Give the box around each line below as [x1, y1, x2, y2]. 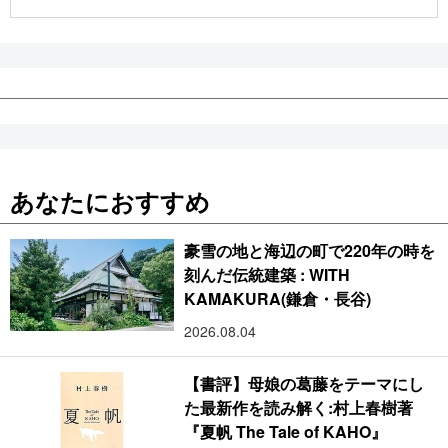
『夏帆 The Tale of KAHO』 [184, 419, 387, 443]
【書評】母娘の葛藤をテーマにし [184, 371, 425, 395]
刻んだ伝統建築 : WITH [184, 262, 351, 286]
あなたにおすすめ [10, 183, 210, 218]
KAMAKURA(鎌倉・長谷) [184, 286, 372, 310]
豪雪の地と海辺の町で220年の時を [184, 238, 436, 262]
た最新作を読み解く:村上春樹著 [184, 395, 414, 419]
